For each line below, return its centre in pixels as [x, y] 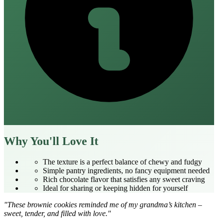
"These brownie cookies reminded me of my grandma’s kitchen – [103, 204]
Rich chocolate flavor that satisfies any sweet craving [124, 179]
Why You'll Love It [51, 141]
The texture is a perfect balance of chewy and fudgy [122, 162]
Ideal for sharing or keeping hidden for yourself [115, 188]
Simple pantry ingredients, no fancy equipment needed [126, 170]
